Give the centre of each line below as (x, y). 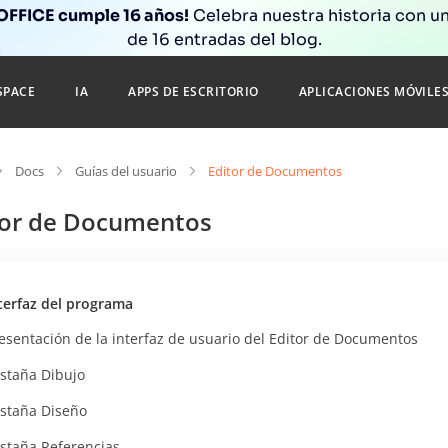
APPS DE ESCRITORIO (193, 91)
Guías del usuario (126, 171)
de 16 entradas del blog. (224, 39)
